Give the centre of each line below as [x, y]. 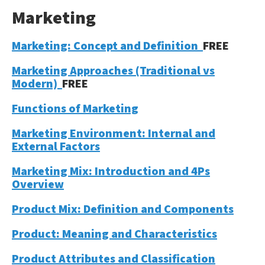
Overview [38, 184]
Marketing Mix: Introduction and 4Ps [111, 171]
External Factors [56, 146]
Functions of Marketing [75, 108]
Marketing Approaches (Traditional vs [113, 70]
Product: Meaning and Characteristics [114, 234]
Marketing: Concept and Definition [107, 46]
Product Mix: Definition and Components [123, 209]
